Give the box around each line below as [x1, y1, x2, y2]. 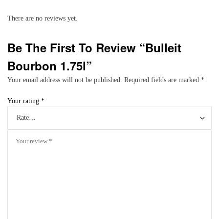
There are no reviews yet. [7, 14, 78, 22]
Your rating [7, 97, 41, 105]
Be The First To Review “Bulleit [7, 39, 181, 56]
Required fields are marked [124, 76, 201, 84]
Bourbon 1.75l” [7, 57, 92, 74]
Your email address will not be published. [7, 76, 122, 84]
